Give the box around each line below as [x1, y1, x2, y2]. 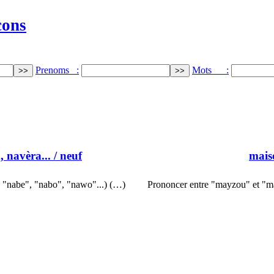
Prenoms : [35, 64, 79, 75]
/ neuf [51, 149, 82, 163]
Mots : [192, 64, 229, 75]
